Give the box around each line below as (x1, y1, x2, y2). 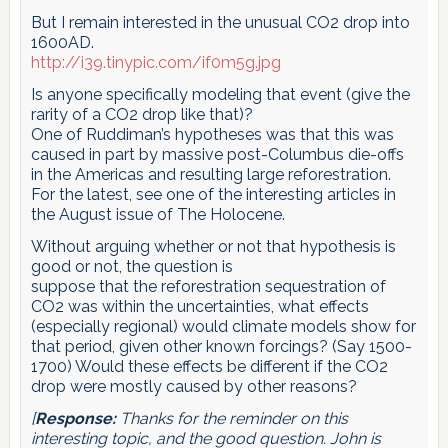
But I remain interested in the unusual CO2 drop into (30, 12, 410, 32)
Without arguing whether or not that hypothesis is (30, 236, 396, 256)
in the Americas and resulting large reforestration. (30, 164, 391, 184)
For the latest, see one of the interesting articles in (30, 184, 396, 204)
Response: (34, 408, 116, 428)
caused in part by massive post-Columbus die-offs (30, 144, 404, 164)
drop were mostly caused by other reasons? (30, 376, 357, 396)
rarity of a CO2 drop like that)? (30, 104, 253, 124)
